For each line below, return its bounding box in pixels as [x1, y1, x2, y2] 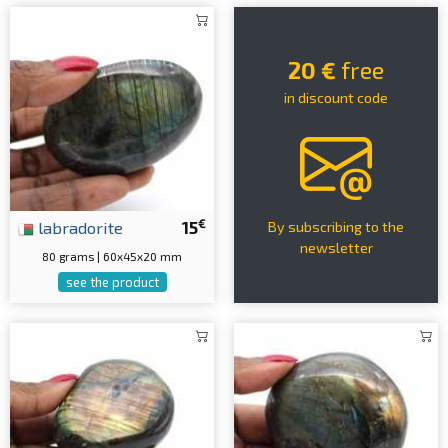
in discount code [281, 88, 391, 106]
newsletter [299, 238, 373, 256]
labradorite [34, 217, 123, 237]
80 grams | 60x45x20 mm [42, 249, 182, 263]
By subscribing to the [268, 217, 404, 235]
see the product [65, 274, 159, 290]
